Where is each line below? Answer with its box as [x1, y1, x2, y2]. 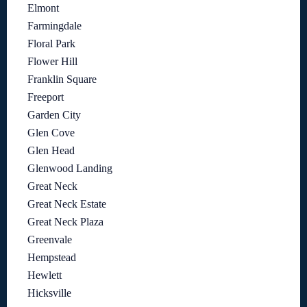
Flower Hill [27, 55, 77, 67]
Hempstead [27, 251, 76, 263]
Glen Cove [27, 126, 75, 138]
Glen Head [27, 144, 75, 156]
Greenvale [27, 233, 72, 245]
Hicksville [27, 286, 71, 299]
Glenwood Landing [27, 162, 112, 174]
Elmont [27, 1, 59, 14]
